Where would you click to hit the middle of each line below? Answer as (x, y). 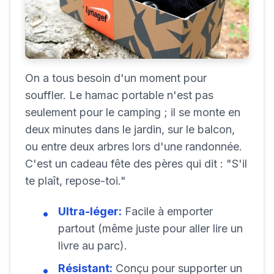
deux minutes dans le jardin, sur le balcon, (130, 130)
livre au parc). (93, 246)
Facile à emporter (167, 212)
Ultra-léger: (90, 212)
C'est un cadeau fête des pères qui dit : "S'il (136, 164)
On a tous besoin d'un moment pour (116, 78)
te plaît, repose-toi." (76, 181)
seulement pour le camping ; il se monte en (133, 113)
